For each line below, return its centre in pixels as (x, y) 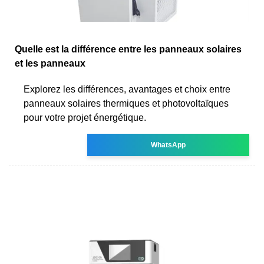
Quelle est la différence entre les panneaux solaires (128, 49)
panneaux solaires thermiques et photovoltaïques (126, 103)
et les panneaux (50, 63)
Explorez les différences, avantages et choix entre (127, 89)
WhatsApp (169, 145)
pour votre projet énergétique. (85, 117)
